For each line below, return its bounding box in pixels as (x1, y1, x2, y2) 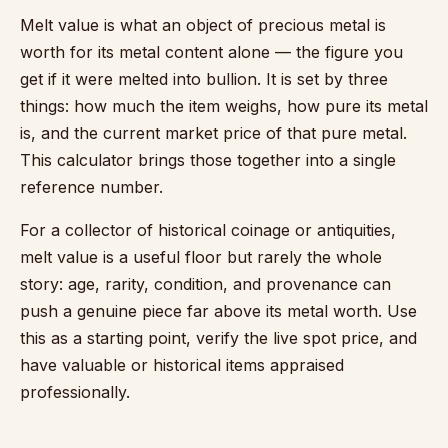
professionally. (20, 381, 130, 402)
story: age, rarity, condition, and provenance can (20, 273, 391, 294)
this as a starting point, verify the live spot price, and (20, 327, 417, 348)
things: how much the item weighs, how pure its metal (20, 95, 428, 116)
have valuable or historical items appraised (20, 354, 344, 375)
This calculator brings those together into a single (20, 149, 396, 170)
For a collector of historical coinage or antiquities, (20, 219, 396, 240)
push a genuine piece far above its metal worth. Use (20, 300, 417, 321)
